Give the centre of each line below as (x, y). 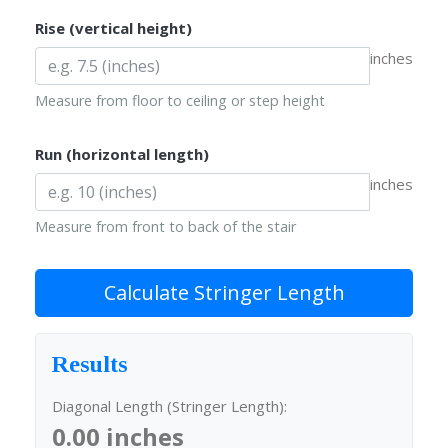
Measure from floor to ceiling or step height (180, 101)
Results (90, 364)
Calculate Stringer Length (224, 293)
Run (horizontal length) (122, 154)
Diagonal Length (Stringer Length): (169, 406)
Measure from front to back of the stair (165, 227)
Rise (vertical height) (113, 28)
